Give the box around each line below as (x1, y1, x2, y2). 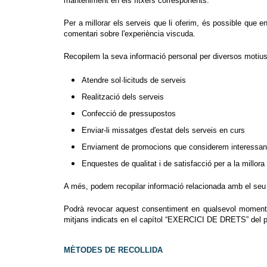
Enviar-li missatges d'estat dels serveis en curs (82, 125, 245, 135)
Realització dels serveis (82, 92, 164, 102)
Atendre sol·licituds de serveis (82, 76, 186, 85)
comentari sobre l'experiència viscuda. (64, 29, 195, 39)
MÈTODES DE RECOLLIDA (64, 246, 163, 255)
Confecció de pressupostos (82, 109, 176, 119)
